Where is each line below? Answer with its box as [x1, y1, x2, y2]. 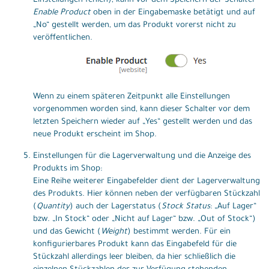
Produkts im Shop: [33, 165, 102, 174]
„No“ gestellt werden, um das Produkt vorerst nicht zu [33, 21, 236, 31]
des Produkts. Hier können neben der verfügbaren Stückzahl [33, 190, 260, 199]
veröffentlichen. [33, 34, 92, 43]
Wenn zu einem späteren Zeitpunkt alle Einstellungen [33, 92, 230, 102]
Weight [101, 228, 127, 237]
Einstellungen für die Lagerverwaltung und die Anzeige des [33, 152, 251, 162]
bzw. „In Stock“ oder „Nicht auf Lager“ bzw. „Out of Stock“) [33, 215, 256, 225]
